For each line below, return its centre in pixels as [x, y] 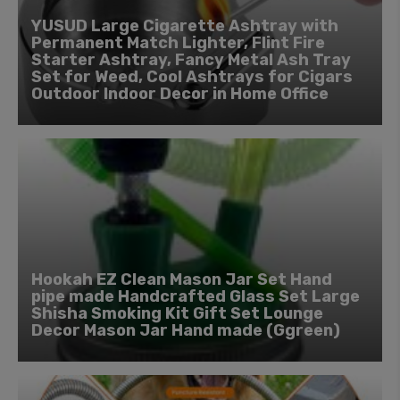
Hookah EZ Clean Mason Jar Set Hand [182, 279]
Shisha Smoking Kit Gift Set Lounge [177, 313]
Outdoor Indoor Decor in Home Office [180, 93]
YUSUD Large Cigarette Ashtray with [185, 25]
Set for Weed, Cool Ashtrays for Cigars [192, 76]
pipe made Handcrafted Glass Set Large [196, 296]
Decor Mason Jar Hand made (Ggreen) [186, 330]
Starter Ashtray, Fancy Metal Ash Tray [191, 59]
